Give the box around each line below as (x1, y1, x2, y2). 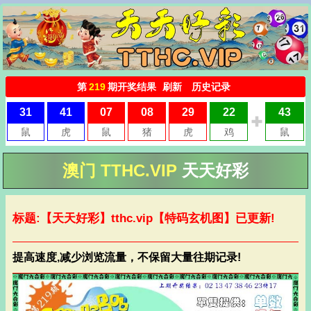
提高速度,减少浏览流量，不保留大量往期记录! (12, 251, 241, 264)
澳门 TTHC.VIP (62, 161, 182, 180)
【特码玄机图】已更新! (153, 211, 275, 226)
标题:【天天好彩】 (12, 211, 111, 226)
